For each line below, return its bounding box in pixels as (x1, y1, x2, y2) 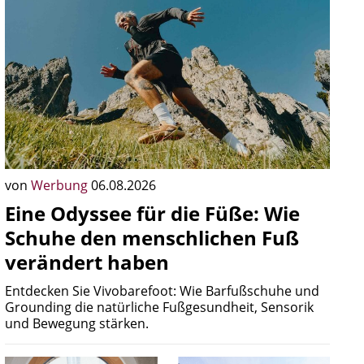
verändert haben (5, 249, 169, 275)
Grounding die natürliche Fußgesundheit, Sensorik (5, 298, 314, 316)
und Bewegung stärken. (5, 314, 149, 332)
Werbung (31, 176, 91, 194)
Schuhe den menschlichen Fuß (5, 224, 299, 251)
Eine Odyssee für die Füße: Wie (5, 200, 300, 227)
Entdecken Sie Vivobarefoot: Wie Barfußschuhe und (5, 282, 319, 300)
